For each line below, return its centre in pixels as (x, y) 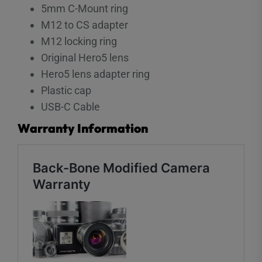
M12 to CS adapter (85, 25)
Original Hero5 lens (85, 57)
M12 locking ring (79, 41)
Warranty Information (83, 128)
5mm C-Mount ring (85, 8)
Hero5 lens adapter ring (95, 74)
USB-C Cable (70, 106)
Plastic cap (66, 90)
